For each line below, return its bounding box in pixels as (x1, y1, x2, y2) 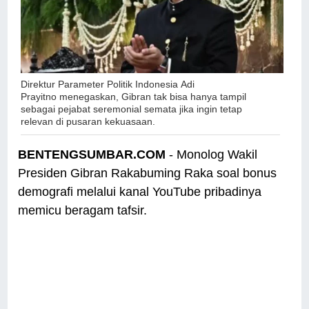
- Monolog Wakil (166, 148, 258, 162)
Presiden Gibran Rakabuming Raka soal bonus (18, 166, 277, 181)
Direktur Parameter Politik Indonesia (21, 79, 181, 90)
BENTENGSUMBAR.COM (18, 148, 166, 162)
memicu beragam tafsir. (18, 203, 151, 218)
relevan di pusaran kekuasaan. (21, 116, 156, 128)
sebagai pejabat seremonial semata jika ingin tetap (21, 103, 243, 115)
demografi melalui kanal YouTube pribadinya (18, 185, 262, 199)
